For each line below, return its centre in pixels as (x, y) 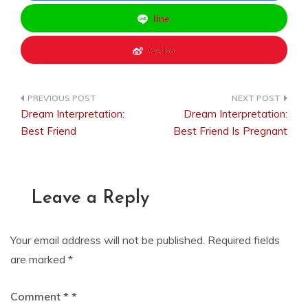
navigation (64, 185)
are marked (39, 259)
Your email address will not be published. (108, 240)
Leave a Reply (90, 198)
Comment (37, 296)
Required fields (244, 240)
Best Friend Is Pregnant (230, 131)
